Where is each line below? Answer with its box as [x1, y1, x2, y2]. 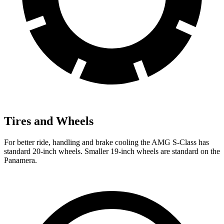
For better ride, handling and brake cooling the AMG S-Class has [4, 137, 209, 146]
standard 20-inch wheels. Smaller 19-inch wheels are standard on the [4, 146, 220, 155]
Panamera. [4, 155, 37, 164]
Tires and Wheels [4, 114, 93, 128]
